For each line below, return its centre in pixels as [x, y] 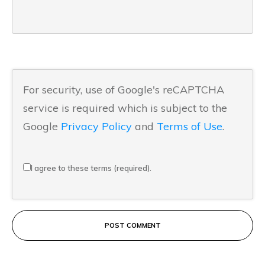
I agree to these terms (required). [91, 168]
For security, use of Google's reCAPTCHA [124, 90]
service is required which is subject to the [125, 108]
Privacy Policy [96, 126]
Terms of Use [190, 126]
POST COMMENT [132, 225]
